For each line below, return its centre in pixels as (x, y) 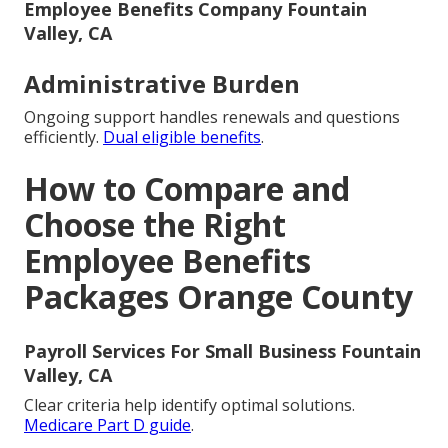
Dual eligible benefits (182, 137)
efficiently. (63, 137)
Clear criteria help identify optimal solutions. (189, 405)
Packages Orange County (218, 297)
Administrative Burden (162, 84)
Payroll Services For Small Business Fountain (222, 351)
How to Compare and (187, 189)
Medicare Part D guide (107, 425)
